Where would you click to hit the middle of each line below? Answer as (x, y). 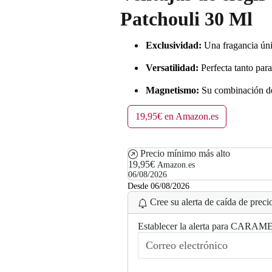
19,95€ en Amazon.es (177, 117)
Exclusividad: (174, 46)
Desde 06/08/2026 (158, 186)
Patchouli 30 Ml (186, 19)
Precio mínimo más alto (185, 154)
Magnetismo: (172, 90)
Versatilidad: (172, 68)
